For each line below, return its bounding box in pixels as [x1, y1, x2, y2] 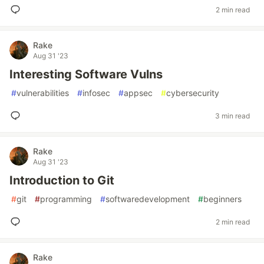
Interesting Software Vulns [9, 67, 163, 81]
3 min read [215, 111, 250, 120]
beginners [203, 194, 242, 204]
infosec [82, 88, 110, 98]
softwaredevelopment [105, 194, 190, 204]
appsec [124, 88, 153, 98]
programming [40, 194, 92, 204]
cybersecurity [166, 88, 219, 98]
